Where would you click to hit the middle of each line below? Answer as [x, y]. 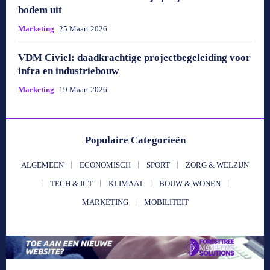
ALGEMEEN [42, 165]
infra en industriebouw [68, 71]
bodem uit [40, 10]
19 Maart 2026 [83, 89]
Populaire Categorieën [135, 140]
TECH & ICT [71, 183]
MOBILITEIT [166, 202]
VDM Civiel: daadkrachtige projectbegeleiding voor [134, 57]
